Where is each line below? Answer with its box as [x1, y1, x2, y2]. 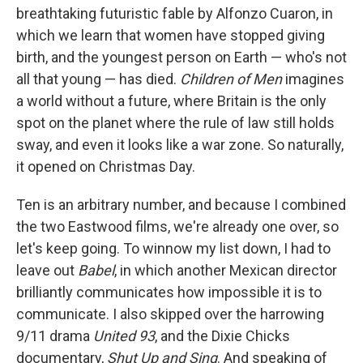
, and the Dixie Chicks [155, 327, 290, 344]
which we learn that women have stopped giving [16, 27, 325, 44]
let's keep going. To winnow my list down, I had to [16, 240, 331, 257]
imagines [282, 70, 344, 88]
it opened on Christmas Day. [16, 158, 195, 175]
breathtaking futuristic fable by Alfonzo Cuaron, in [16, 5, 333, 22]
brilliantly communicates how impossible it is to [16, 284, 322, 301]
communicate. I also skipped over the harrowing [16, 305, 324, 322]
